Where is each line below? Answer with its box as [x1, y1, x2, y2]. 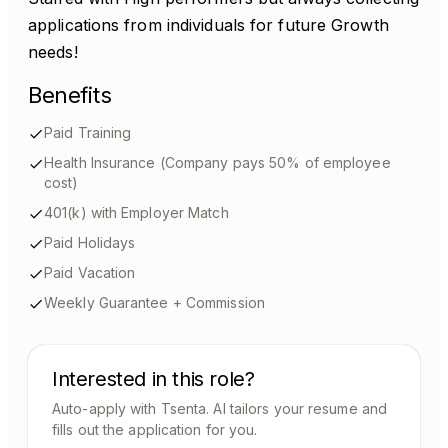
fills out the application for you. [52, 421, 258, 438]
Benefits [28, 82, 112, 108]
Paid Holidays [44, 234, 136, 251]
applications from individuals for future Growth [28, 15, 389, 35]
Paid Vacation [44, 264, 136, 281]
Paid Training [44, 124, 132, 141]
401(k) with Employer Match [44, 204, 229, 221]
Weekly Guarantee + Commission [44, 294, 265, 311]
